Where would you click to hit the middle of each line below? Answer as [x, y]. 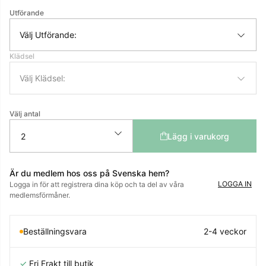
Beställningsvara [55, 232]
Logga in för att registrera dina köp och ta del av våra [97, 185]
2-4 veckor [225, 232]
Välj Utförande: [48, 35]
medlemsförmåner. [40, 195]
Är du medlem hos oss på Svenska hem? [89, 173]
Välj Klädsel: [42, 78]
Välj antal [25, 114]
